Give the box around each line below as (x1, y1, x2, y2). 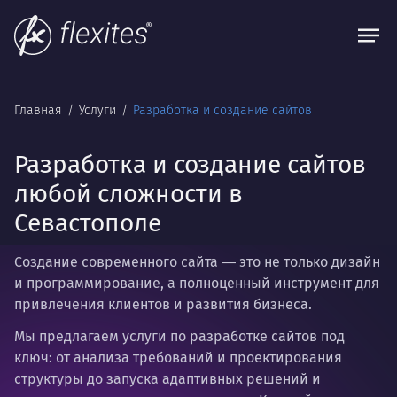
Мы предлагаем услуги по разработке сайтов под (14, 328, 345, 345)
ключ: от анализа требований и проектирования (14, 349, 342, 366)
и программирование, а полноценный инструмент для (14, 275, 379, 292)
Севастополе (14, 208, 161, 237)
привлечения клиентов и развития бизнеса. (14, 296, 315, 313)
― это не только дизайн (218, 253, 380, 270)
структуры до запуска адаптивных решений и (14, 370, 321, 387)
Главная (14, 103, 66, 118)
